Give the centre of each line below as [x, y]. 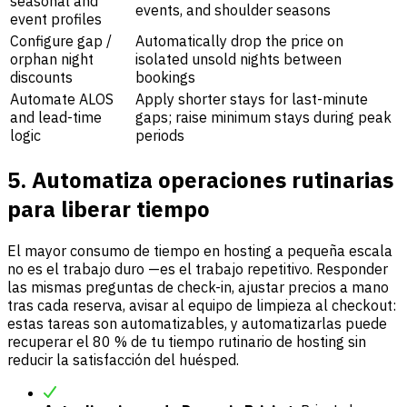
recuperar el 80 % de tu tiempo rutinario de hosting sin [187, 341]
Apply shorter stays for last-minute [252, 99]
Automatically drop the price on [239, 40]
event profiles [56, 19]
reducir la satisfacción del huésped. [123, 359]
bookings [165, 77]
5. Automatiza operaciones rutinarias [200, 179]
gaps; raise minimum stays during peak [263, 117]
